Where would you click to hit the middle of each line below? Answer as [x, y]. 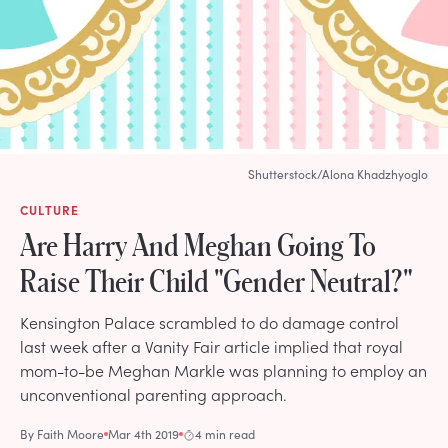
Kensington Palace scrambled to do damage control [209, 321]
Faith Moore [70, 433]
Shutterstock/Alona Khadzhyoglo [338, 173]
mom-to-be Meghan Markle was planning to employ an [223, 369]
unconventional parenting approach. [153, 393]
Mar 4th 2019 [143, 433]
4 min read [225, 433]
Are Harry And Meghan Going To [198, 243]
